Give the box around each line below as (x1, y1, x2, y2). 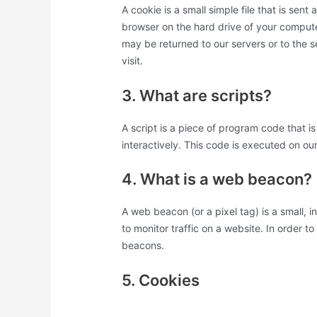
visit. (122, 54, 144, 67)
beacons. (122, 239, 165, 252)
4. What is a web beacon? (122, 170, 313, 189)
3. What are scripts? (122, 86, 272, 105)
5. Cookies (122, 270, 200, 289)
